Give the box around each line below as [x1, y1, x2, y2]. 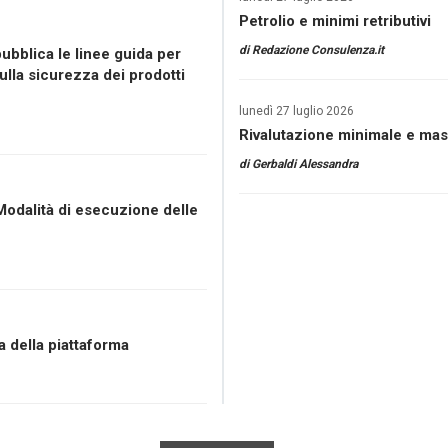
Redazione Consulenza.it [252, 43, 384, 57]
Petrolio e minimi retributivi [239, 12, 431, 30]
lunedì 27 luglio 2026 [239, 104, 354, 118]
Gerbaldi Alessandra [252, 157, 358, 171]
